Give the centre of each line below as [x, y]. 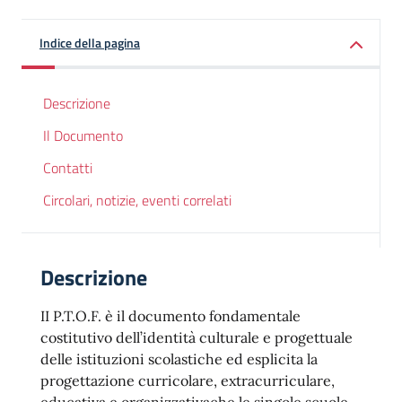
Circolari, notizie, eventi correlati [137, 200]
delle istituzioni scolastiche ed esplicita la [179, 359]
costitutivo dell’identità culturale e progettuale [197, 337]
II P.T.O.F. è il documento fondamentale [170, 316]
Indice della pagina [90, 43]
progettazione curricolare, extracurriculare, [188, 380]
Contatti [68, 168]
